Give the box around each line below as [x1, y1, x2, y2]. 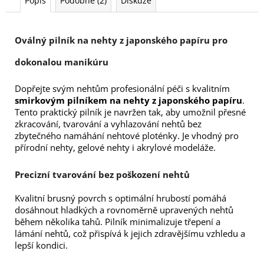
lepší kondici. [15, 239, 68, 251]
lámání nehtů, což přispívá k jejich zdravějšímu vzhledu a [15, 227, 245, 239]
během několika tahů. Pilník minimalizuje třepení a [15, 215, 220, 227]
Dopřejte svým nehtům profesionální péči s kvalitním [15, 82, 230, 95]
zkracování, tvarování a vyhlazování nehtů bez [15, 118, 202, 130]
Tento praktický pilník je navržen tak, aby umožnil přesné [15, 106, 246, 118]
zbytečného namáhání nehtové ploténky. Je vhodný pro [15, 130, 239, 142]
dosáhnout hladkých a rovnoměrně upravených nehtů [15, 203, 233, 216]
